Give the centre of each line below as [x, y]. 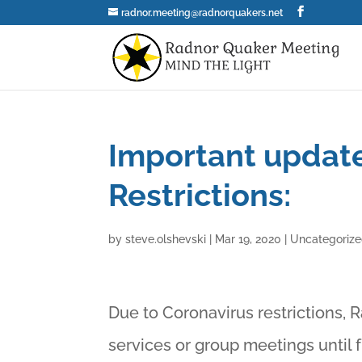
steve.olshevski [166, 239]
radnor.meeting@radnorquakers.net [202, 13]
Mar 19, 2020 [248, 239]
